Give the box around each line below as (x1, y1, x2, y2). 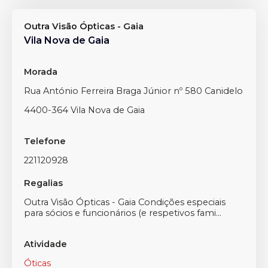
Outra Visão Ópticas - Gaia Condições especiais (24, 197, 226, 208)
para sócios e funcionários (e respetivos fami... (24, 208, 221, 218)
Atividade (24, 239, 67, 249)
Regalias (24, 178, 63, 188)
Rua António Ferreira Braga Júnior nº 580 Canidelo (24, 86, 243, 96)
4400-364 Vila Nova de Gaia (24, 105, 145, 115)
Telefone (24, 136, 66, 147)
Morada (24, 66, 57, 77)
